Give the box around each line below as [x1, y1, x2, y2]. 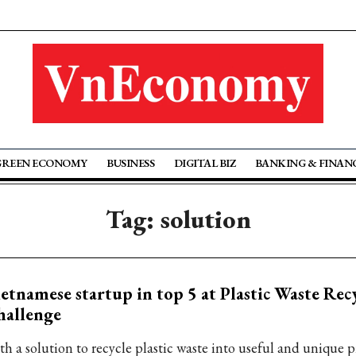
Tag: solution [105, 203, 251, 236]
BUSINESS [106, 156, 155, 170]
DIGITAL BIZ [173, 156, 236, 170]
